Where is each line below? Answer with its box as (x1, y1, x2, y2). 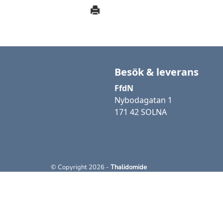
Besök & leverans (114, 65, 199, 79)
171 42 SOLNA (114, 107, 167, 117)
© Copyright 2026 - (51, 163, 111, 172)
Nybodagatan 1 (114, 95, 172, 106)
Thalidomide (111, 163, 147, 172)
